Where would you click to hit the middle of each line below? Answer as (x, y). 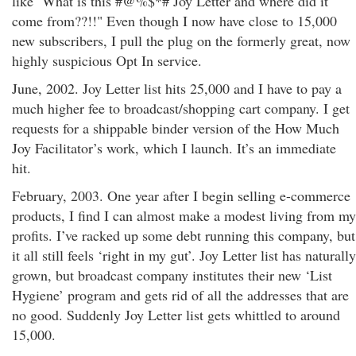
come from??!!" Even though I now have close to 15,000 (174, 21)
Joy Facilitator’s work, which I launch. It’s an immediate (174, 148)
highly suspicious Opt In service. (107, 60)
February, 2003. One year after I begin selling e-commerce (181, 195)
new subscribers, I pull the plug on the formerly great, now (181, 41)
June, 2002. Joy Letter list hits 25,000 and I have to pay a (177, 88)
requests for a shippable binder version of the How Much (176, 128)
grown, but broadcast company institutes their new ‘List (172, 275)
